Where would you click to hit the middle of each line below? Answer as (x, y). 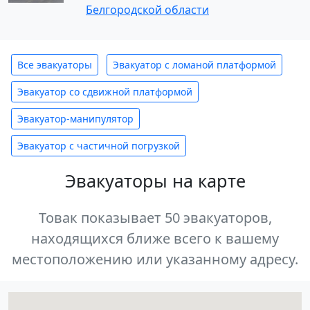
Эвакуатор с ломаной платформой (194, 65)
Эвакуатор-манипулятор (75, 119)
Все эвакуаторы (55, 65)
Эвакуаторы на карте (155, 181)
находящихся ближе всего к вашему (155, 238)
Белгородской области (147, 10)
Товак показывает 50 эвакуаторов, (155, 218)
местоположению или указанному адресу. (155, 259)
